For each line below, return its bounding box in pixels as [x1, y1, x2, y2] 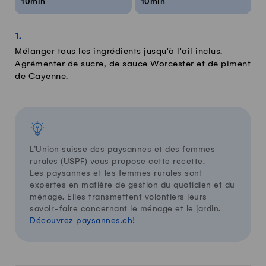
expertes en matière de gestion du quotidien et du [30, 180, 235, 190]
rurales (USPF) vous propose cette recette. [30, 157, 205, 166]
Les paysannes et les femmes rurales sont [30, 169, 202, 178]
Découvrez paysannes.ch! [30, 216, 135, 226]
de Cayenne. [15, 72, 68, 82]
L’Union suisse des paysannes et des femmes [30, 145, 215, 154]
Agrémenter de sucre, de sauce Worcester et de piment [15, 59, 251, 69]
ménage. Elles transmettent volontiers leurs [30, 192, 207, 202]
